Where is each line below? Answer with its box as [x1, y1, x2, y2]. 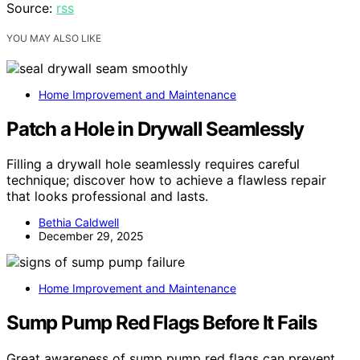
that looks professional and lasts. [6, 188, 208, 205]
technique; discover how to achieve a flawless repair [6, 172, 326, 189]
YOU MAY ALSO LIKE [6, 31, 101, 44]
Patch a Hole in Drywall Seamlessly [6, 117, 305, 141]
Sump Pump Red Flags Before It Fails [6, 311, 317, 335]
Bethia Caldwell [39, 215, 119, 230]
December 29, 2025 [39, 229, 144, 243]
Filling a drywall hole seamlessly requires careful [6, 156, 300, 173]
